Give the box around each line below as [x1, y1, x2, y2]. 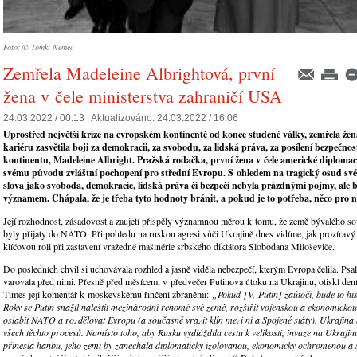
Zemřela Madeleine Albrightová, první [3, 61, 275, 84]
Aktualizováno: [91, 112, 157, 124]
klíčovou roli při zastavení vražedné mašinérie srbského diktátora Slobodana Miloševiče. [3, 239, 338, 253]
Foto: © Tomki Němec [3, 41, 73, 53]
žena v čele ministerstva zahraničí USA [3, 84, 282, 108]
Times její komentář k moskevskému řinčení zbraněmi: [3, 287, 212, 300]
